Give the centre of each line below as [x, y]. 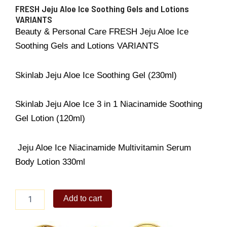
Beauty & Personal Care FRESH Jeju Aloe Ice [102, 31]
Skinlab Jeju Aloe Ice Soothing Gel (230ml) [96, 75]
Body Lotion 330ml [50, 162]
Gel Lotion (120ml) [50, 119]
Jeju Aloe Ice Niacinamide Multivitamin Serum [103, 148]
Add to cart [83, 198]
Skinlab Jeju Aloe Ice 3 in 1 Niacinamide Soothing [109, 104]
